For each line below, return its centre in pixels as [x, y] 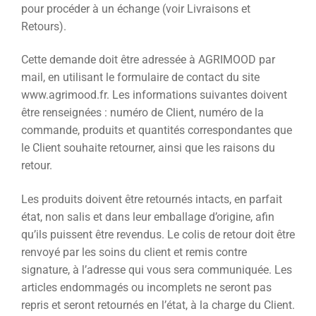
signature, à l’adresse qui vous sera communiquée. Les [157, 269]
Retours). [44, 26]
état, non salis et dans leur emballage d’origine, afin [148, 217]
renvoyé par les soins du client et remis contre [134, 252]
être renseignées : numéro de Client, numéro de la [142, 113]
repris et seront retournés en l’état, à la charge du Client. [158, 305]
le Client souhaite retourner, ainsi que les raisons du [148, 148]
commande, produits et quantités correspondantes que [157, 130]
